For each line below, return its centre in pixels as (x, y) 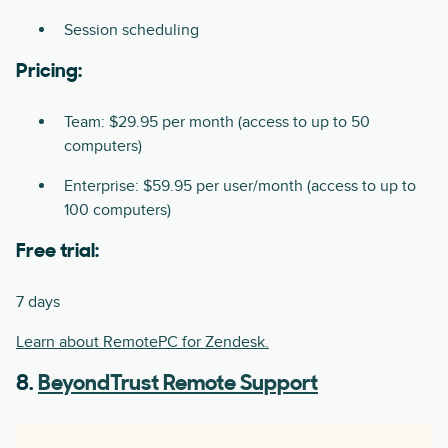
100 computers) (117, 210)
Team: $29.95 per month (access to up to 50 (217, 122)
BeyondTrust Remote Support (178, 385)
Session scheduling (131, 30)
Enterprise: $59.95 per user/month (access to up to (240, 186)
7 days (38, 302)
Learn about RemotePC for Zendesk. (142, 342)
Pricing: (49, 72)
